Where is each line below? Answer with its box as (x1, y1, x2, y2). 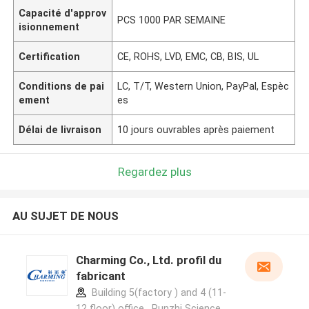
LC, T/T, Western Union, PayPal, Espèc (117, 80, 290, 92)
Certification (19, 50, 81, 62)
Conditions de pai (19, 80, 105, 92)
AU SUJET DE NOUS (12, 209, 119, 223)
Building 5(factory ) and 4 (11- (88, 287, 226, 299)
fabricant (75, 269, 126, 283)
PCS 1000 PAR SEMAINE (117, 14, 226, 26)
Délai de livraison (19, 123, 102, 135)
